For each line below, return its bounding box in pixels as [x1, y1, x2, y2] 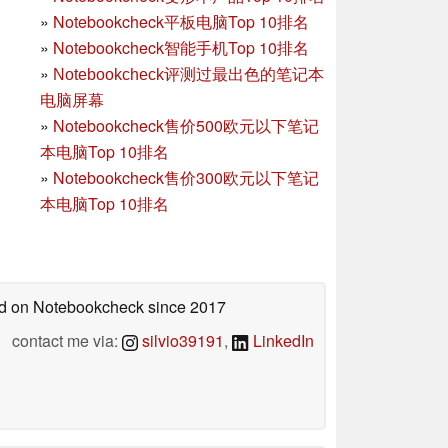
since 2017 [144, 294, 226, 318]
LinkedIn [249, 328, 314, 352]
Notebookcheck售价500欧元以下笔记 [53, 113, 319, 137]
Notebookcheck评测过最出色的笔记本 [53, 65, 324, 83]
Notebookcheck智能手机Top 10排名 [53, 35, 309, 59]
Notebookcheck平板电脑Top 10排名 [53, 9, 309, 33]
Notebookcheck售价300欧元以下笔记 [53, 165, 319, 189]
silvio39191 [138, 328, 225, 352]
